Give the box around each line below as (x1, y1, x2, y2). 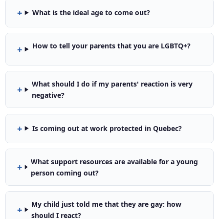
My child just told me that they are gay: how (31, 199, 182, 209)
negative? (31, 90, 65, 100)
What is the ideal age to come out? (32, 8, 150, 18)
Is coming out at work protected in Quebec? (32, 124, 182, 133)
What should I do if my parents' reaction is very (31, 79, 193, 89)
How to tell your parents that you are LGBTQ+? (32, 41, 191, 51)
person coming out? (31, 168, 99, 177)
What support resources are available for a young (31, 156, 198, 166)
